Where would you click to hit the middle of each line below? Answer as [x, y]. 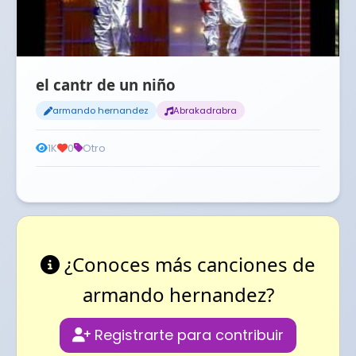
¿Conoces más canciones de [188, 264]
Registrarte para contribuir [187, 335]
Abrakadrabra [205, 110]
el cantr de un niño [106, 85]
